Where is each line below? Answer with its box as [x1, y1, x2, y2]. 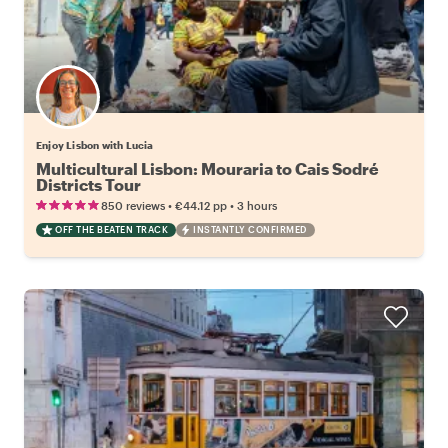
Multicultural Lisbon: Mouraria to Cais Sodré [36, 158, 379, 178]
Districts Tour [36, 174, 141, 194]
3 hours [237, 198, 277, 212]
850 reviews [101, 198, 165, 212]
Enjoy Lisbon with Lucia [36, 138, 154, 151]
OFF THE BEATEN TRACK [55, 223, 168, 235]
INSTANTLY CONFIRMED [193, 223, 307, 235]
